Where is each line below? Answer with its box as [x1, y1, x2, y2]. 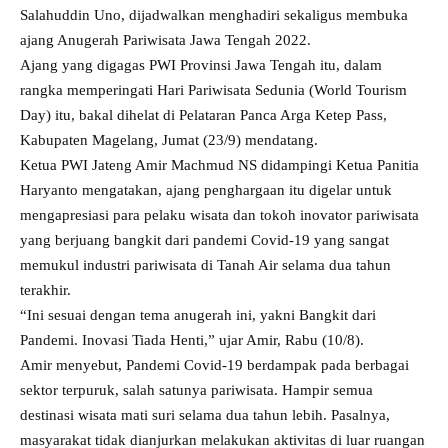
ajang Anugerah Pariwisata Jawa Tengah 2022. [20, 32, 311, 48]
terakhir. [20, 282, 71, 298]
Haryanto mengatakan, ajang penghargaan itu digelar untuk [20, 182, 392, 198]
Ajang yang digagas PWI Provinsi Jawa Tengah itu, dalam [20, 57, 382, 73]
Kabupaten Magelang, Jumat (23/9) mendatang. [20, 132, 318, 148]
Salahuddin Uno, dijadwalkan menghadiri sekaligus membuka [20, 7, 408, 23]
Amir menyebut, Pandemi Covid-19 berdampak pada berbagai [20, 357, 409, 373]
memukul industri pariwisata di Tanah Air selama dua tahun [20, 257, 391, 273]
